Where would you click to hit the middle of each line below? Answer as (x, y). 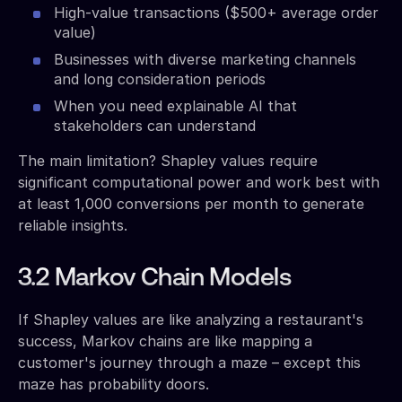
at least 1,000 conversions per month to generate (191, 203)
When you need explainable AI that (175, 105)
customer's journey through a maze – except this (189, 362)
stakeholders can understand (155, 125)
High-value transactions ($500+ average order (216, 12)
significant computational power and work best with (199, 182)
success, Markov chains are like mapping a (165, 341)
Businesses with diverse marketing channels (205, 59)
